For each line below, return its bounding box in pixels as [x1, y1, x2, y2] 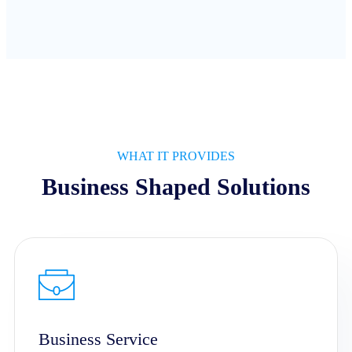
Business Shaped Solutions [42, 173, 310, 200]
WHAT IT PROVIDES [117, 148, 235, 163]
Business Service [38, 329, 158, 350]
